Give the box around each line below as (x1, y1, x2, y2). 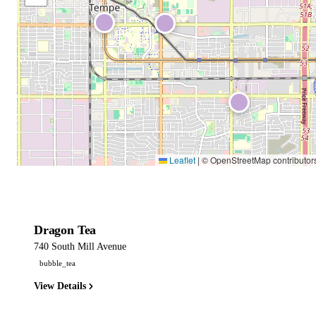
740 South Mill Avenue (34, 241, 126, 252)
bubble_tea (39, 259, 75, 268)
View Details (34, 281, 86, 292)
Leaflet (167, 153, 195, 166)
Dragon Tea (34, 222, 97, 237)
